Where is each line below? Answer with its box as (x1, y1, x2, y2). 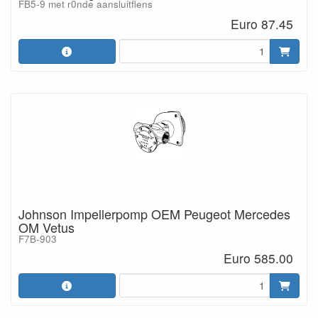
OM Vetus (18, 217, 75, 236)
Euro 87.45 (231, 14, 294, 33)
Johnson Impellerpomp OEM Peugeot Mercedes (18, 204, 290, 223)
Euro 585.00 (224, 249, 294, 268)
